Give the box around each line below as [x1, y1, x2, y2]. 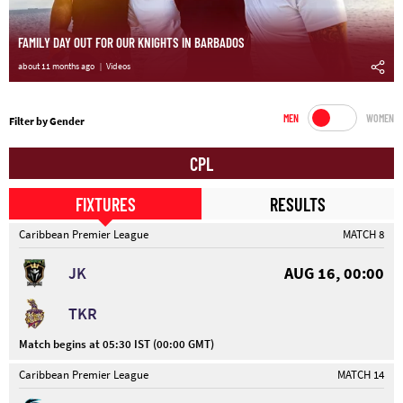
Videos [106, 60, 130, 73]
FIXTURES [75, 193, 136, 215]
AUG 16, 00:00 [284, 262, 384, 283]
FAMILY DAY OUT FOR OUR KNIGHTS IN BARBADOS [18, 34, 245, 51]
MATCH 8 [343, 227, 384, 243]
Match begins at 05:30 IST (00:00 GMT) [19, 336, 214, 353]
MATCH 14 [337, 367, 384, 383]
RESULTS [270, 193, 326, 215]
